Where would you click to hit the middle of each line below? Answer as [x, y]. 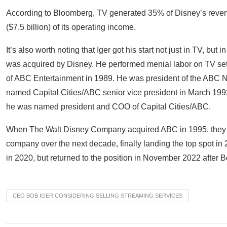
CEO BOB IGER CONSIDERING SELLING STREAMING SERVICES [98, 196]
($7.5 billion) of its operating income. [71, 27]
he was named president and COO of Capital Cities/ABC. [108, 107]
